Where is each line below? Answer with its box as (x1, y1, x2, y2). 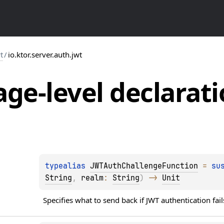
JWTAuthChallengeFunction (90, 160, 198, 171)
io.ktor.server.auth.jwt (8, 49, 82, 59)
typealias (45, 160, 90, 171)
